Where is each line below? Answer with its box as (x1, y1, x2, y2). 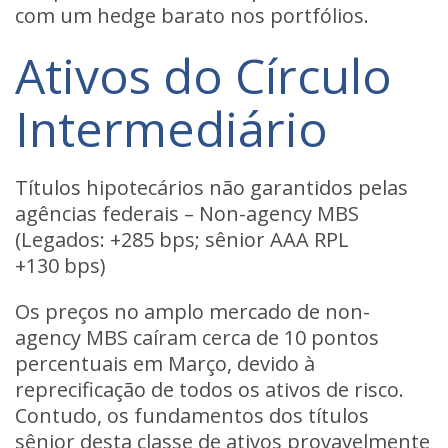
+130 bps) (15, 252, 106, 279)
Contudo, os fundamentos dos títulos (15, 402, 369, 429)
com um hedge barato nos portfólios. (15, 2, 369, 29)
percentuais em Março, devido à (15, 350, 315, 377)
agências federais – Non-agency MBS (15, 200, 359, 227)
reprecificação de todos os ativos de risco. (15, 376, 404, 403)
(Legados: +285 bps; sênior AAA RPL (15, 226, 349, 253)
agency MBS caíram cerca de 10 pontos (15, 324, 379, 351)
